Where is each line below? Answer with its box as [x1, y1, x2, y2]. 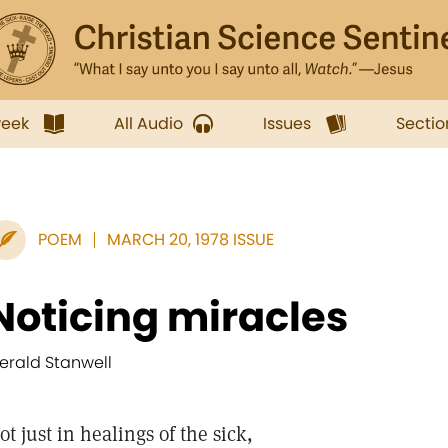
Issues [263, 112, 311, 135]
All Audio [114, 112, 183, 135]
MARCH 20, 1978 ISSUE [107, 228, 274, 251]
